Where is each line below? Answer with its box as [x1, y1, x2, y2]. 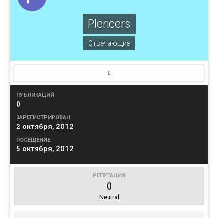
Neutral [99, 193, 119, 201]
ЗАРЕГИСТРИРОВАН [16, 114, 70, 121]
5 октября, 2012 [16, 145, 73, 154]
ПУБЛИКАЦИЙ [16, 92, 54, 99]
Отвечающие [88, 39, 130, 48]
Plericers [87, 17, 131, 31]
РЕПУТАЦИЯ [93, 172, 125, 179]
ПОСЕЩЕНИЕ [16, 137, 50, 144]
